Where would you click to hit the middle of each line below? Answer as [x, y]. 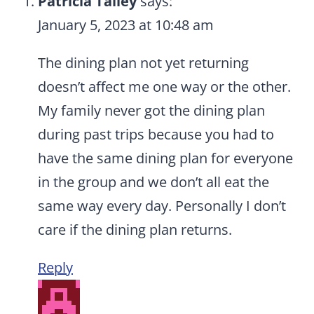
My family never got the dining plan [151, 111]
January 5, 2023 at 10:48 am [126, 25]
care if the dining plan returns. [135, 230]
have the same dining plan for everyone [165, 158]
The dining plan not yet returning [143, 63]
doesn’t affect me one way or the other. [164, 87]
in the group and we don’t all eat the [153, 182]
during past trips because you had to [156, 135]
